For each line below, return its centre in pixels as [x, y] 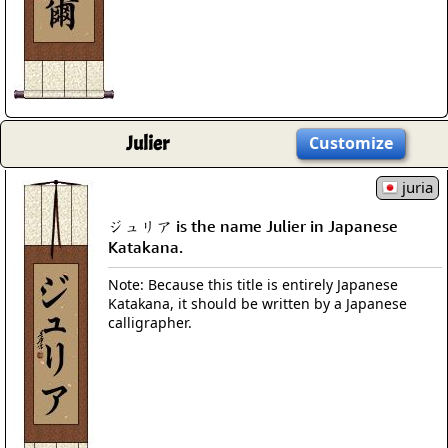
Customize [351, 143]
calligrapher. [150, 322]
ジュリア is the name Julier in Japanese [253, 225]
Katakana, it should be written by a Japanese [257, 303]
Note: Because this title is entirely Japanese [253, 284]
